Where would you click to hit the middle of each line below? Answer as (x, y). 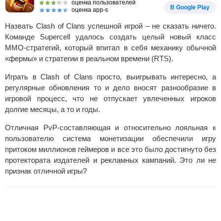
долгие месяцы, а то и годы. (53, 109)
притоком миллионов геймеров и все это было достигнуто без (110, 149)
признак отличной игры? (46, 171)
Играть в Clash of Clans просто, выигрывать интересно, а (110, 77)
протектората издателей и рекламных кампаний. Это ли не (110, 160)
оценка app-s (90, 10)
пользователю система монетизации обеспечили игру (110, 138)
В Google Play (190, 7)
